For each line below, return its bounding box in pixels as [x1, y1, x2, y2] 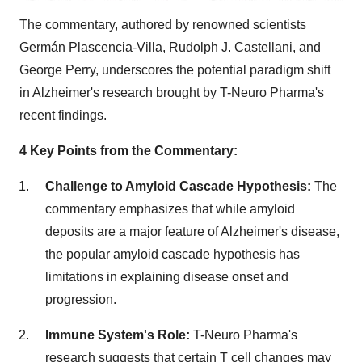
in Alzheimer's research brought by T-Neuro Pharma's [19, 86, 324, 99]
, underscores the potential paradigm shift [95, 63, 330, 77]
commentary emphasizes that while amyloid [45, 202, 295, 216]
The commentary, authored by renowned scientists [19, 18, 306, 32]
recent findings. [19, 108, 107, 122]
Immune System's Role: [45, 328, 190, 342]
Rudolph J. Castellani [169, 40, 293, 54]
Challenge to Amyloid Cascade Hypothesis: [45, 179, 311, 193]
